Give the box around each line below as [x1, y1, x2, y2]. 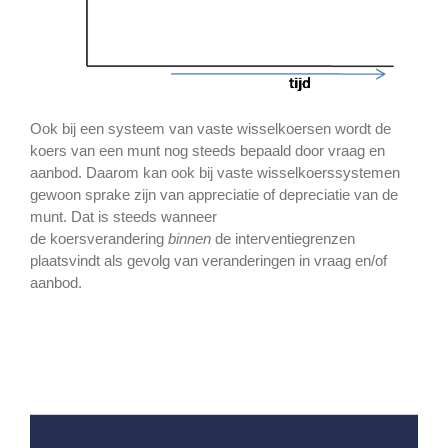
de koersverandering [30, 229, 168, 247]
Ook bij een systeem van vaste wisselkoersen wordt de [30, 119, 391, 137]
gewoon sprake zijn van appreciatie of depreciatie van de [30, 185, 398, 203]
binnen [168, 229, 215, 247]
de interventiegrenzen [215, 229, 355, 247]
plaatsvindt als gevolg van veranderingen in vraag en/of [30, 251, 387, 269]
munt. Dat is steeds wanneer [30, 207, 217, 225]
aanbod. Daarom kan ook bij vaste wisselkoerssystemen [30, 163, 400, 181]
